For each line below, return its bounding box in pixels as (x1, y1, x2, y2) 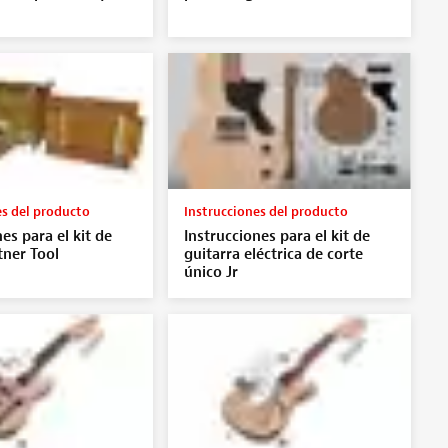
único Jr (183, 262, 238, 282)
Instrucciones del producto (183, 202, 348, 220)
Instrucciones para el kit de (183, 226, 370, 246)
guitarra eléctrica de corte (183, 244, 363, 264)
